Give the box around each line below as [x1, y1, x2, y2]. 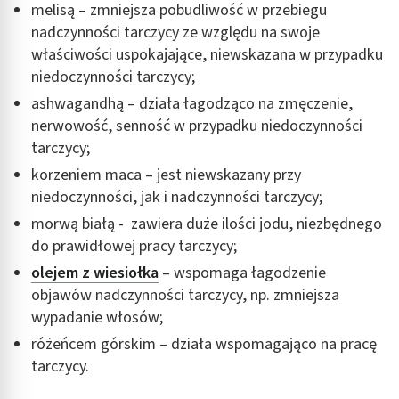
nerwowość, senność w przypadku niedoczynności [31, 114, 362, 137]
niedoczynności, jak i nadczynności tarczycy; [31, 185, 322, 208]
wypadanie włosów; [31, 305, 163, 329]
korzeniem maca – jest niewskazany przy [31, 163, 301, 186]
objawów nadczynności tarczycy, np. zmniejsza [31, 283, 339, 306]
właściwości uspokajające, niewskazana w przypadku [31, 43, 383, 66]
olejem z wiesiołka [31, 261, 159, 284]
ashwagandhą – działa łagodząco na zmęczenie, [31, 92, 353, 115]
